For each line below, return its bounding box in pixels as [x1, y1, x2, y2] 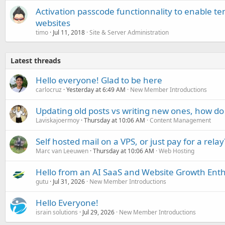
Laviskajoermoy [36, 116, 79, 125]
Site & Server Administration [89, 28, 169, 37]
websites [36, 17, 70, 29]
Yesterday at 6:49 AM [66, 85, 126, 94]
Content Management [150, 116, 211, 125]
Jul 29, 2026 [82, 207, 115, 216]
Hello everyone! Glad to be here [36, 74, 162, 86]
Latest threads [11, 55, 61, 65]
